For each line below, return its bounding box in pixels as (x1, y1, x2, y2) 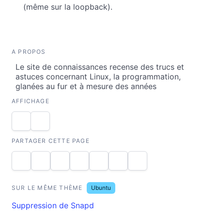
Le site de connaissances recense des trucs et (15, 62, 184, 72)
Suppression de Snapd (12, 200, 94, 210)
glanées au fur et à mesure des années (15, 81, 156, 91)
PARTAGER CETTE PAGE (12, 137, 90, 144)
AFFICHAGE (12, 97, 49, 105)
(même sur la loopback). (23, 1, 112, 12)
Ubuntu (91, 184, 111, 191)
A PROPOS (12, 47, 46, 55)
